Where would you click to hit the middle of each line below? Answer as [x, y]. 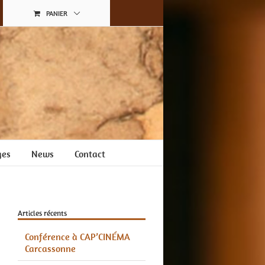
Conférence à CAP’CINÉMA [77, 236]
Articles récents [42, 214]
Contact [90, 154]
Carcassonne [50, 248]
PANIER [56, 13]
